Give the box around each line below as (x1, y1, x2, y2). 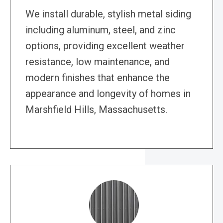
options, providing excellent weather (25, 40, 185, 52)
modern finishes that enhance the (25, 72, 170, 84)
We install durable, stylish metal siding (25, 8, 191, 20)
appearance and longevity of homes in (25, 88, 191, 100)
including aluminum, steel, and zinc (25, 24, 176, 36)
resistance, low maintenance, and (25, 56, 170, 68)
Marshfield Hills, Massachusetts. (25, 104, 167, 116)
